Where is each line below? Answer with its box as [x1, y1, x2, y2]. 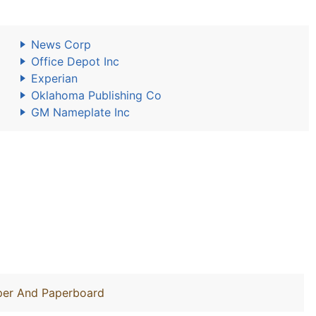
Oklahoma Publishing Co [31, 88, 162, 102]
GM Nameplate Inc [31, 105, 130, 119]
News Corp [31, 37, 91, 51]
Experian [31, 71, 78, 85]
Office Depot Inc [31, 54, 119, 68]
